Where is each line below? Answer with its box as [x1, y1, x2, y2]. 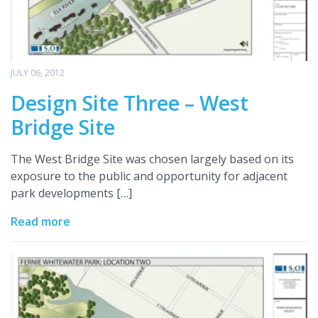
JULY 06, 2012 [11, 66, 65, 79]
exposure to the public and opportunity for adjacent [11, 168, 287, 184]
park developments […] [11, 185, 132, 201]
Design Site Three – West [11, 88, 248, 116]
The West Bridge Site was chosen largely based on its [11, 150, 294, 167]
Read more [11, 213, 70, 229]
